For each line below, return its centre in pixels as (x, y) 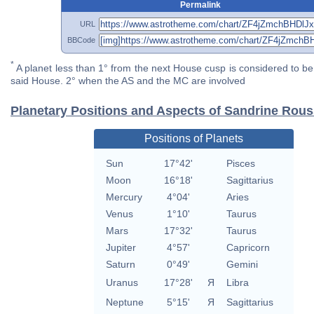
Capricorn (248, 248)
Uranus (122, 283)
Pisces (240, 164)
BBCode (81, 40)
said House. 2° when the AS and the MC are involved (128, 81)
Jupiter (121, 248)
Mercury (124, 197)
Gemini (242, 265)
